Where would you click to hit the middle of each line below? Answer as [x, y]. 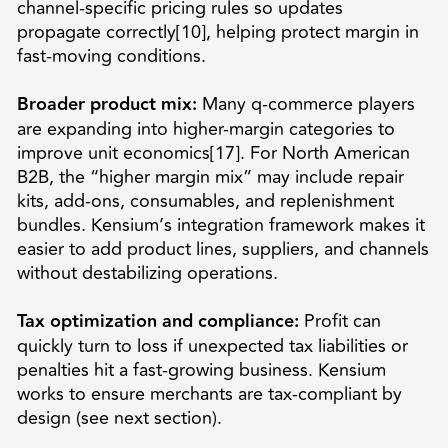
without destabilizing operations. [147, 272]
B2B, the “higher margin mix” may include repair [210, 176]
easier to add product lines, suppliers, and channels [222, 248]
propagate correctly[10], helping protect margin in [217, 31]
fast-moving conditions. [111, 55]
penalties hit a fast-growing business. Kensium [201, 369]
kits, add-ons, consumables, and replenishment [205, 200]
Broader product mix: [106, 104]
